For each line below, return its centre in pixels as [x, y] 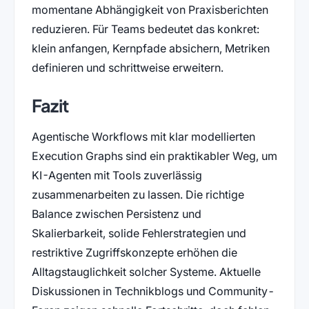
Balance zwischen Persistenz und [116, 213]
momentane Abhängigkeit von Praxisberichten [150, 9]
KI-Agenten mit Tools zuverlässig [117, 175]
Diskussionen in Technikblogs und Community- [153, 291]
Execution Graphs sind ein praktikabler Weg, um [154, 156]
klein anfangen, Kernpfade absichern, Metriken [150, 48]
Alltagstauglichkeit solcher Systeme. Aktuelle [146, 271]
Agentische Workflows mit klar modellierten [143, 136]
